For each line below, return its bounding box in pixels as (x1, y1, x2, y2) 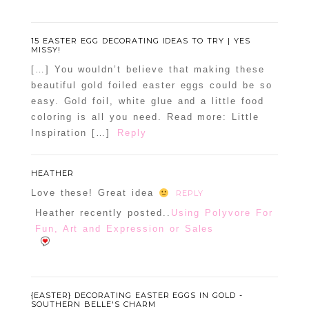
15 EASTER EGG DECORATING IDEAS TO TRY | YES (30, 36, 251, 46)
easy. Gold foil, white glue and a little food (30, 96, 264, 107)
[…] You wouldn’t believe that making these (30, 64, 265, 75)
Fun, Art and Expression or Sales (34, 223, 215, 235)
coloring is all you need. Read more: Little (30, 112, 259, 123)
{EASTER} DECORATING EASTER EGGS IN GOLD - (30, 290, 243, 301)
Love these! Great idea (30, 188, 159, 199)
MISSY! (30, 45, 61, 55)
